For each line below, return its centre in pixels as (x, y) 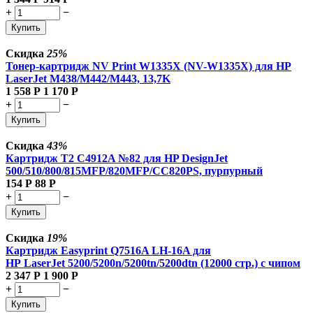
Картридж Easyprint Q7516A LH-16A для (108, 250)
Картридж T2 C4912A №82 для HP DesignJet (117, 158)
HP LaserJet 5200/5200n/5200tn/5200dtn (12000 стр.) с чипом (153, 263)
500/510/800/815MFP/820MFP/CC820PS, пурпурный (134, 170)
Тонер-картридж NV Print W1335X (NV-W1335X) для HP (148, 66)
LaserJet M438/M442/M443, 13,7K (88, 78)
